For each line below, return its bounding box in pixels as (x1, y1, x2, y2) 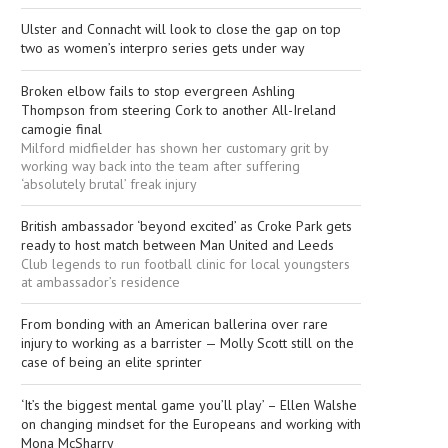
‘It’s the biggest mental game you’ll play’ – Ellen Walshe (21, 396, 357, 415)
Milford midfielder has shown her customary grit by (21, 139, 328, 158)
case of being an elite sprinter (21, 353, 202, 372)
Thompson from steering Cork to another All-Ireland (21, 101, 336, 120)
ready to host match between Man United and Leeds (21, 236, 334, 255)
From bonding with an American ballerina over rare (21, 315, 328, 334)
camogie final (21, 120, 102, 139)
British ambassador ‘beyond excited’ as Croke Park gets (21, 217, 352, 236)
